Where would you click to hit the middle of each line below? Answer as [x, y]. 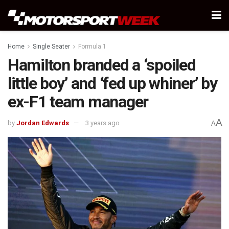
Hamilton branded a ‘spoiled [102, 65]
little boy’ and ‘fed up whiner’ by [112, 83]
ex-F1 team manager [78, 102]
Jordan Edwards [43, 123]
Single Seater [51, 47]
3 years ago [103, 123]
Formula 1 [92, 47]
